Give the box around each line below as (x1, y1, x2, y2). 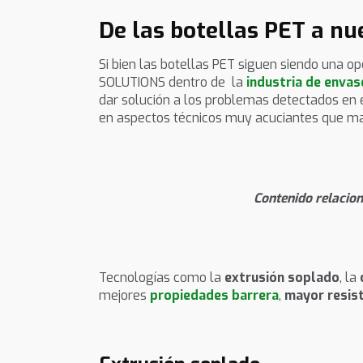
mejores (99, 287, 150, 305)
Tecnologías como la (99, 269, 224, 287)
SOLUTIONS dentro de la (99, 74, 246, 92)
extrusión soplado (224, 269, 340, 287)
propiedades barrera (150, 287, 279, 305)
